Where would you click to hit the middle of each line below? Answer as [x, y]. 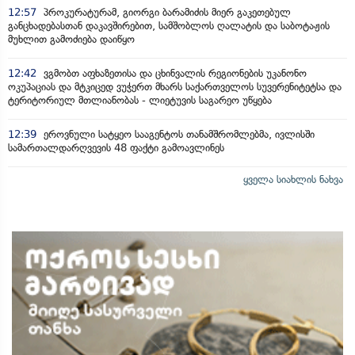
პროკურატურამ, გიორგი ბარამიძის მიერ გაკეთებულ [166, 12]
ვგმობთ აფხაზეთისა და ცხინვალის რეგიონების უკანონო [174, 73]
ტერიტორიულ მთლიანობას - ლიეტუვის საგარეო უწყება [140, 100]
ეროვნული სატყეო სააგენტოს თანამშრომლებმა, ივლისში [177, 134]
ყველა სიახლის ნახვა [293, 179]
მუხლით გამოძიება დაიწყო [71, 39]
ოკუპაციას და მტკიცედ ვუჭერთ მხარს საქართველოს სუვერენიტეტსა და [175, 86]
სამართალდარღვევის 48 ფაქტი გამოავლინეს [116, 147]
